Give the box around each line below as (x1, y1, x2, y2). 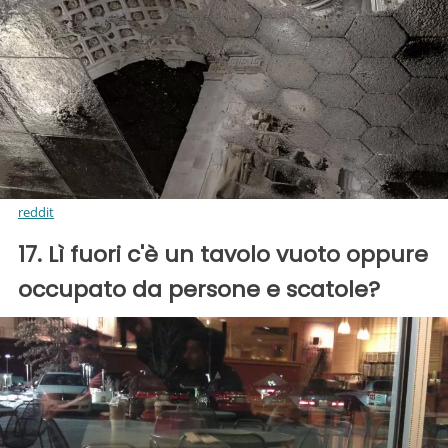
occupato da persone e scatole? (18, 273, 380, 305)
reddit (18, 202, 54, 221)
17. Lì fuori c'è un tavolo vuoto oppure (18, 238, 428, 270)
